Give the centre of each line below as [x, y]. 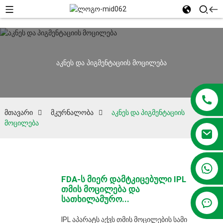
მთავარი [18, 112]
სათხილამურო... [96, 199]
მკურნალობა [72, 112]
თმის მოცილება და [101, 189]
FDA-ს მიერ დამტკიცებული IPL [124, 179]
